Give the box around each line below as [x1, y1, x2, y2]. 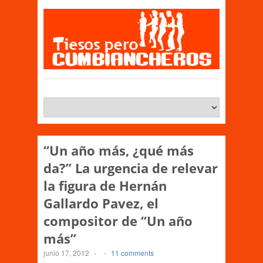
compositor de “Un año [43, 211, 193, 230]
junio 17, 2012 [43, 247, 89, 258]
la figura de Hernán [43, 176, 167, 194]
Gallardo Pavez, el [43, 194, 159, 212]
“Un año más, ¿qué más [43, 141, 194, 159]
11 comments [111, 247, 154, 258]
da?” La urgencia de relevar [43, 159, 218, 177]
